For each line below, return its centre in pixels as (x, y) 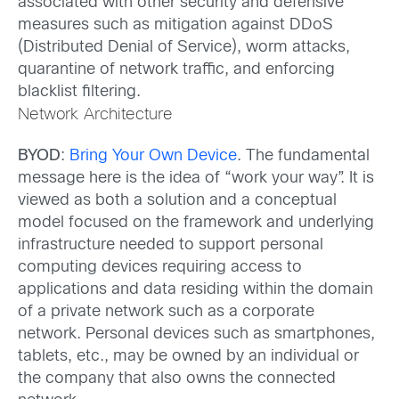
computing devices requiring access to (160, 268)
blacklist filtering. (79, 92)
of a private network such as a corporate (166, 313)
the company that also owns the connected (177, 379)
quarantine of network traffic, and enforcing (176, 70)
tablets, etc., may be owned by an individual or (188, 357)
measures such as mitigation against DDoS (178, 25)
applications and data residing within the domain (195, 290)
